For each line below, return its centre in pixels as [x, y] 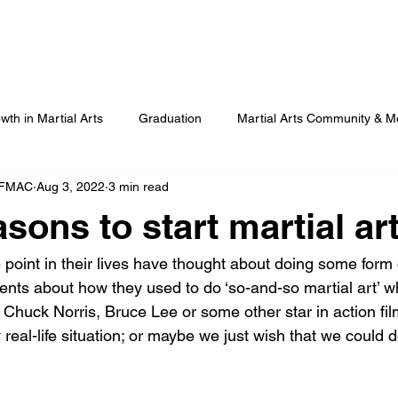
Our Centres [193, 40]
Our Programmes [64, 40]
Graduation [170, 119]
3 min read [139, 187]
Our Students [309, 40]
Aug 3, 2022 [71, 187]
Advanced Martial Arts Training [97, 190]
